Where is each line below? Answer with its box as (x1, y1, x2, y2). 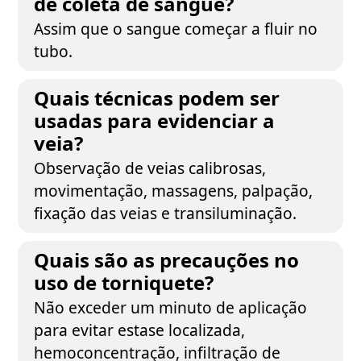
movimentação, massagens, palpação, (34, 180, 313, 201)
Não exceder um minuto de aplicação (34, 297, 308, 318)
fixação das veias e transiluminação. (34, 202, 297, 224)
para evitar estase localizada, (34, 319, 246, 341)
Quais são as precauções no (34, 247, 300, 273)
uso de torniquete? (34, 269, 214, 296)
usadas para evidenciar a (34, 107, 276, 134)
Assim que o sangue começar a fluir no (34, 18, 318, 39)
